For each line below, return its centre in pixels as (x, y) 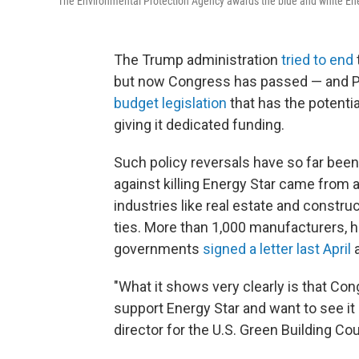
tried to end (319, 60)
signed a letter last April (277, 249)
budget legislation (170, 103)
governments (158, 249)
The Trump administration (198, 60)
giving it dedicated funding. (199, 125)
